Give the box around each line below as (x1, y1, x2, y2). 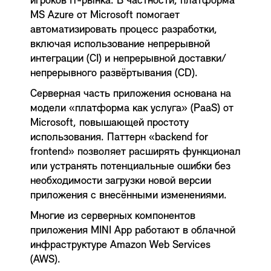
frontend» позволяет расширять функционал (30, 146, 241, 158)
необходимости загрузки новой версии (30, 175, 211, 187)
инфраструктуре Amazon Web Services (30, 239, 211, 251)
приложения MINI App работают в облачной (30, 224, 235, 237)
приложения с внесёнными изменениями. (30, 189, 227, 201)
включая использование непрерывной (30, 38, 210, 50)
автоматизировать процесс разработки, (30, 24, 217, 36)
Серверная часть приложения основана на (30, 88, 231, 100)
